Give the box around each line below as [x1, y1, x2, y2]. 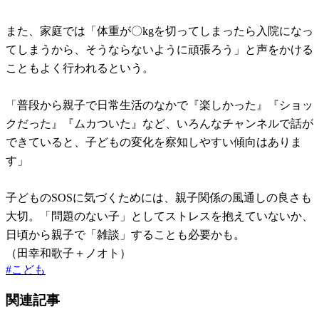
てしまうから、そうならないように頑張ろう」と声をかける [6, 43, 313, 56]
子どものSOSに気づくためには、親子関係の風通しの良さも [6, 192, 312, 204]
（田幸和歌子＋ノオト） [6, 247, 131, 260]
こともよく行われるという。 [6, 62, 154, 75]
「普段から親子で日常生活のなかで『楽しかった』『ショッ [6, 99, 313, 112]
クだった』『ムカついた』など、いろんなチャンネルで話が [6, 117, 313, 130]
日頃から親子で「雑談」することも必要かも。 [6, 229, 245, 241]
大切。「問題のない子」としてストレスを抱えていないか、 [6, 210, 313, 223]
